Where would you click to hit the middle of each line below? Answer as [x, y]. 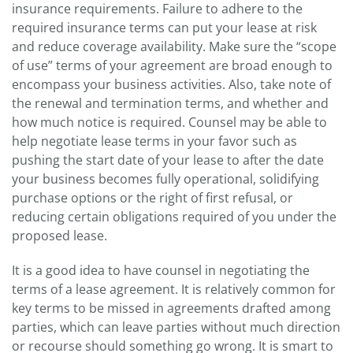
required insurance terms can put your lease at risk [164, 28]
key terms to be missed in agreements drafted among [171, 308]
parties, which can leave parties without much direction [176, 327]
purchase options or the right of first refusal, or [152, 198]
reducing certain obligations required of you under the [174, 217]
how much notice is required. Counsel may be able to [169, 123]
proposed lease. [59, 236]
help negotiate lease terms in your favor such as [154, 141]
